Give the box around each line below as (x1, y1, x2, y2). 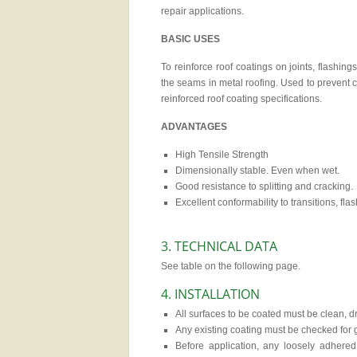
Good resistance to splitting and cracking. (175, 181, 353, 192)
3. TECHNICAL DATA (161, 237, 277, 255)
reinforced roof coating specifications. (161, 93, 322, 104)
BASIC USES (161, 33, 220, 45)
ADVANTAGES (161, 121, 227, 132)
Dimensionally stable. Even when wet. (175, 165, 339, 176)
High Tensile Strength (175, 149, 269, 160)
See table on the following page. (161, 261, 300, 272)
